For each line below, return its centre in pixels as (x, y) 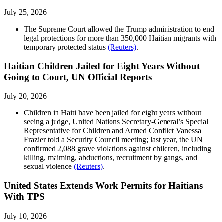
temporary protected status (66, 47)
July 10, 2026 (25, 216)
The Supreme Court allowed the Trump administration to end (119, 29)
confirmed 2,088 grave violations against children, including (117, 149)
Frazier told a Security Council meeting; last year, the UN (113, 140)
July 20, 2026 (25, 96)
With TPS (24, 197)
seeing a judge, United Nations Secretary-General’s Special (116, 122)
